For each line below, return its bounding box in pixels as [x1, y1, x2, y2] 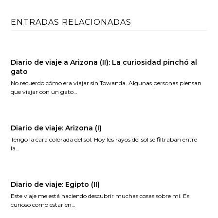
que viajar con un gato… [11, 88, 78, 95]
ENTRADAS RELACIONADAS [11, 18, 132, 27]
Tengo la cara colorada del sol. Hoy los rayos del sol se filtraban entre [11, 136, 198, 143]
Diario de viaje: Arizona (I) [11, 124, 102, 132]
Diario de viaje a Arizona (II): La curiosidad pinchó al [11, 58, 198, 67]
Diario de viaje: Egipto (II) [11, 180, 100, 189]
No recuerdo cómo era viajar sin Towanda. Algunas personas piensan [11, 79, 202, 87]
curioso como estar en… [11, 201, 76, 208]
